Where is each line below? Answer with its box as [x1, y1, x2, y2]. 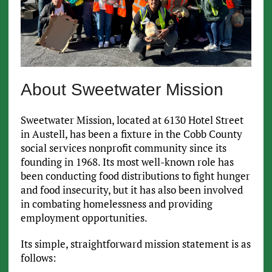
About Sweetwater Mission [20, 80, 223, 99]
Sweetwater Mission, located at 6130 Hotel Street [20, 112, 243, 127]
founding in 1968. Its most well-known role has [20, 154, 234, 169]
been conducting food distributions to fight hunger [20, 168, 250, 183]
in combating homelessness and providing [20, 196, 212, 211]
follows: [20, 250, 56, 265]
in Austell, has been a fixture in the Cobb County [20, 126, 242, 141]
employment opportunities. [20, 210, 148, 225]
